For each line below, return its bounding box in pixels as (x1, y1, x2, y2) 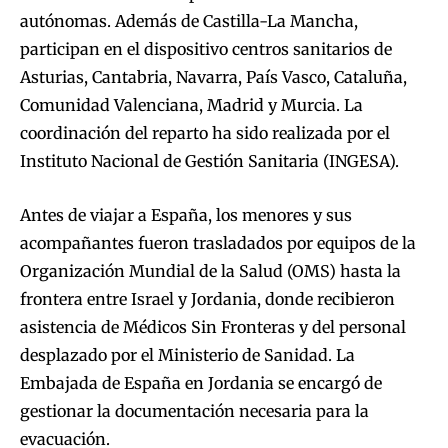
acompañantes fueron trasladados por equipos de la (20, 233, 416, 254)
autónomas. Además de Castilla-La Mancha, (20, 11, 358, 32)
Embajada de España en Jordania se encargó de (20, 373, 382, 394)
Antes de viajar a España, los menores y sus (20, 205, 352, 226)
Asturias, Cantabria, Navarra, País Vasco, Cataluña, (20, 67, 407, 88)
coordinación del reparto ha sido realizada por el (20, 123, 390, 144)
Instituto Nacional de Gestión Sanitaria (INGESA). (20, 151, 399, 172)
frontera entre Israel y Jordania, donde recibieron (20, 289, 395, 310)
